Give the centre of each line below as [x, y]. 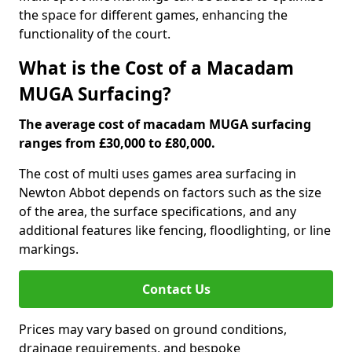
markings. [49, 249]
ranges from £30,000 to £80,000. [117, 143]
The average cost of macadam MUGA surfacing [165, 124]
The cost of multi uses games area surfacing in [158, 174]
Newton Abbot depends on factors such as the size [170, 192]
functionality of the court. [95, 34]
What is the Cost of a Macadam [156, 68]
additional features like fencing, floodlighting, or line [175, 230]
